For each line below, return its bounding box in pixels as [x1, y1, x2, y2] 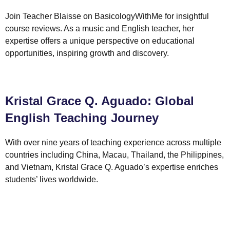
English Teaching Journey [5, 111, 159, 125]
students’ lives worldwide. [5, 175, 98, 184]
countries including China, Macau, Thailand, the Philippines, [5, 150, 224, 160]
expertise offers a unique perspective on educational [5, 36, 195, 45]
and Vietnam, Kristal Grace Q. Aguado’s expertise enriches [5, 163, 218, 172]
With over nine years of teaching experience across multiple [5, 138, 221, 147]
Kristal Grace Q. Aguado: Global [5, 94, 194, 108]
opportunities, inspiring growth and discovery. [5, 48, 169, 57]
